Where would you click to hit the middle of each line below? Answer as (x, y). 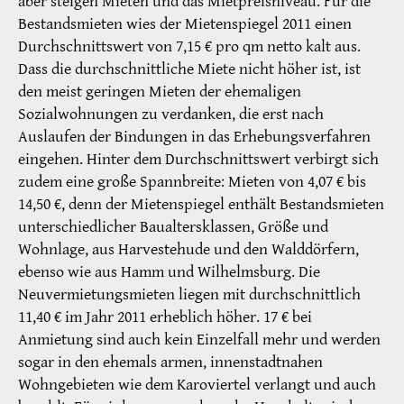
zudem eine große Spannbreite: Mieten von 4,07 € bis (192, 181)
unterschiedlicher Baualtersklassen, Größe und (173, 226)
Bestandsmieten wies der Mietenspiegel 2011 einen (185, 23)
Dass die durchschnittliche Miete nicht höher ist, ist (189, 69)
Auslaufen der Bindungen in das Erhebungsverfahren (194, 136)
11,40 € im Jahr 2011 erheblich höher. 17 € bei (165, 317)
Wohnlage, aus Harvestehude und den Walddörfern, (188, 249)
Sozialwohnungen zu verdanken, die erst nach (171, 114)
